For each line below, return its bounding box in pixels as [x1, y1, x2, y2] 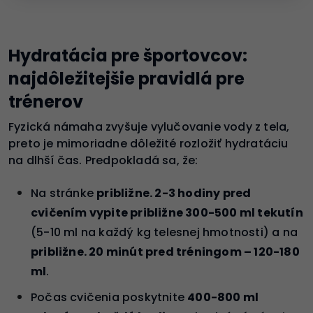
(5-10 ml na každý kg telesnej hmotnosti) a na [31, 224, 298, 240]
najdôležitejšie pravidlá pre [8, 66, 245, 90]
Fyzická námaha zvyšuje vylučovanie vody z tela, [8, 118, 290, 135]
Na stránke [31, 184, 97, 201]
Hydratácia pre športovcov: [8, 43, 247, 67]
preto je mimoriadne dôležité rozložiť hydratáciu [8, 135, 289, 152]
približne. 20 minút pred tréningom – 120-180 [31, 243, 300, 260]
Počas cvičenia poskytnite [31, 289, 188, 305]
